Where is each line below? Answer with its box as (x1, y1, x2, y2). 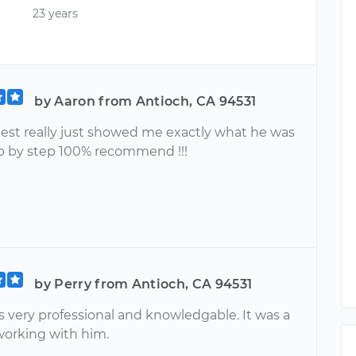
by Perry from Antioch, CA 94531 (34, 277, 253, 292)
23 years (33, 6, 79, 21)
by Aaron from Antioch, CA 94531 (34, 94, 257, 109)
